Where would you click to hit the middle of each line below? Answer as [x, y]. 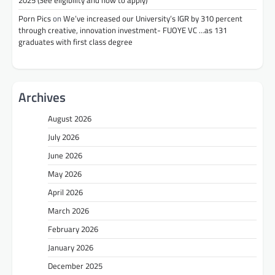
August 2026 [70, 118]
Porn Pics [35, 19]
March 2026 [68, 210]
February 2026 [73, 229]
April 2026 [65, 192]
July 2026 [64, 137]
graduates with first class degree [76, 42]
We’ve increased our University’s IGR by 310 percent [153, 19]
